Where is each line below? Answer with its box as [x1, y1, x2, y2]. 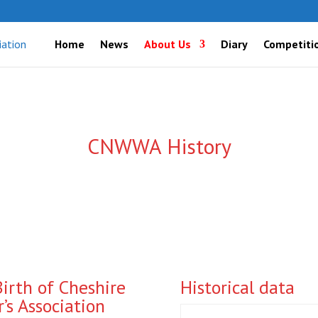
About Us [143, 37, 191, 51]
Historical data [180, 275, 295, 299]
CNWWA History [87, 132, 231, 160]
